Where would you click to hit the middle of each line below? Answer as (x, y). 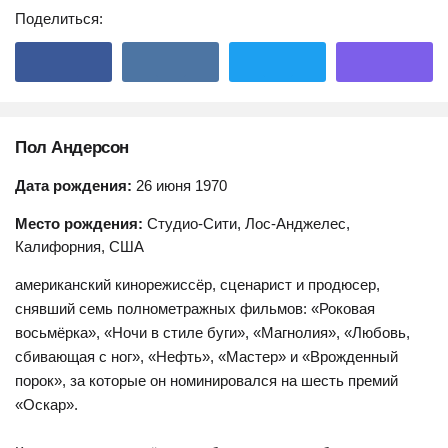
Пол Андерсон (72, 147)
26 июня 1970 (179, 185)
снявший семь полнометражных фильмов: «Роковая (195, 308)
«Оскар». (46, 404)
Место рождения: (79, 223)
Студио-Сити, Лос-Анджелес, (246, 223)
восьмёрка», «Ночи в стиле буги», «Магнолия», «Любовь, (212, 332)
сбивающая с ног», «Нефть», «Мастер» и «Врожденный (206, 356)
